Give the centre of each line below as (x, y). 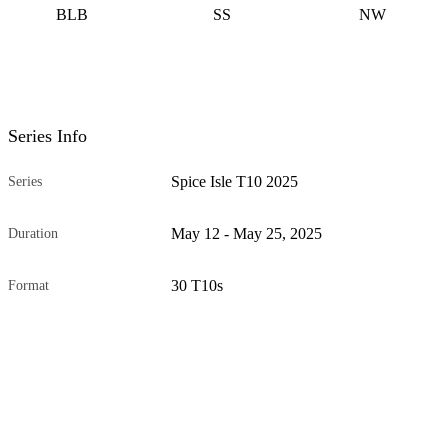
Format (28, 285)
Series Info (47, 135)
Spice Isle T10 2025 (235, 181)
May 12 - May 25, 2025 (247, 233)
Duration (33, 233)
